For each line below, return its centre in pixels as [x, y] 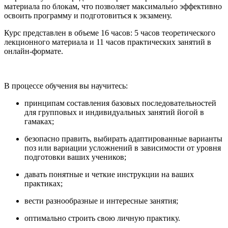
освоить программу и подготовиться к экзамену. [88, 15]
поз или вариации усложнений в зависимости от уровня [123, 148]
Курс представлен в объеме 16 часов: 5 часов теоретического [110, 33]
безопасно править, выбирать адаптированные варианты [123, 138]
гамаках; [39, 121]
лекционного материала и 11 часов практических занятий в [108, 42]
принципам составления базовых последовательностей [120, 103]
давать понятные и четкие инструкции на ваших [109, 174]
